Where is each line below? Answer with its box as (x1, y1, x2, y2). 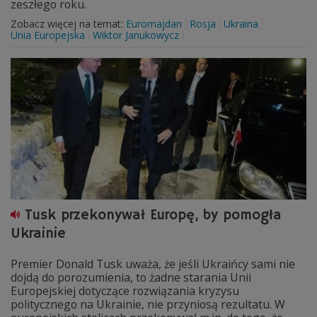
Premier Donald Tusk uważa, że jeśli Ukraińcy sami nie (11, 256, 295, 272)
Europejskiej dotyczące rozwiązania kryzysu (11, 283, 239, 299)
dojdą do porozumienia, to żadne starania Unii (11, 270, 251, 285)
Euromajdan (126, 17, 182, 30)
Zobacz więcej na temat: (11, 17, 126, 30)
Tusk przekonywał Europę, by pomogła (25, 207, 282, 224)
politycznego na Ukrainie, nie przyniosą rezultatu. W (11, 296, 285, 312)
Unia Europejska (11, 28, 85, 42)
